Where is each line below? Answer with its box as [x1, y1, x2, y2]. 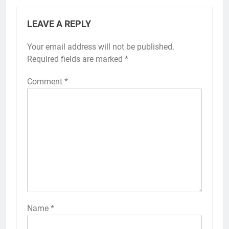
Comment [27, 76, 64, 86]
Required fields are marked [27, 54, 125, 64]
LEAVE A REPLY [27, 18, 91, 29]
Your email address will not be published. [27, 41, 174, 52]
